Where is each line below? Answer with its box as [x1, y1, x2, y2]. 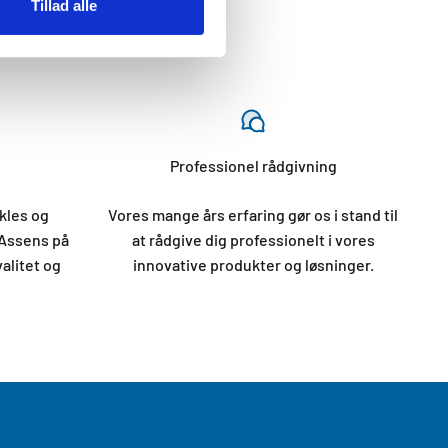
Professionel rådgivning [169, 156, 337, 175]
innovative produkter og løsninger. [132, 255, 374, 274]
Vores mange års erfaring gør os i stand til [108, 205, 398, 224]
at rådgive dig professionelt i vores [131, 230, 375, 249]
